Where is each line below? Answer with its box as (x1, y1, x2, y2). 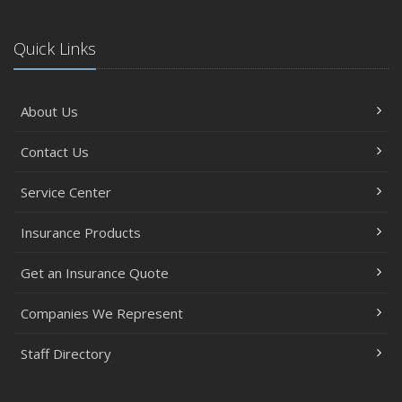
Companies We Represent (21, 303, 183, 322)
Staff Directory (21, 344, 111, 363)
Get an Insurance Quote (21, 263, 169, 282)
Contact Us (21, 142, 89, 161)
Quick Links (13, 37, 96, 59)
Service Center (21, 182, 111, 201)
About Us (21, 101, 78, 120)
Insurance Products (21, 223, 141, 241)
